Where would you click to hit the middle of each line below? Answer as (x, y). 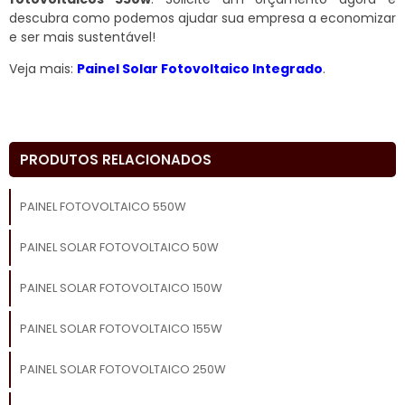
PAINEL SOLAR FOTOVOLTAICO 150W (121, 287)
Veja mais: (43, 68)
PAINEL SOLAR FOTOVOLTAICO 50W (119, 247)
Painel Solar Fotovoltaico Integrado (200, 68)
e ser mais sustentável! (82, 37)
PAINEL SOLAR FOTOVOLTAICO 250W (122, 369)
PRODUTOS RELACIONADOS (116, 159)
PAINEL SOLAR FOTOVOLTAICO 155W (121, 328)
